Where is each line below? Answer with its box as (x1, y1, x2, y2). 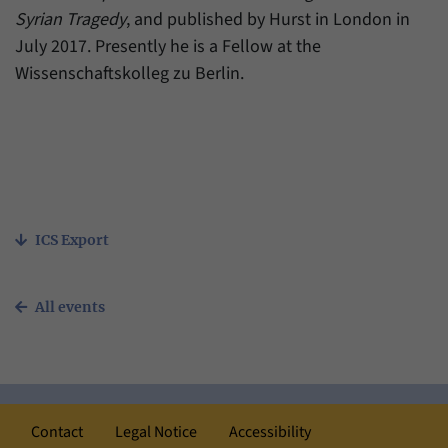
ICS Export (35, 230, 109, 249)
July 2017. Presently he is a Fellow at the (15, 33, 321, 59)
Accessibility (229, 420, 311, 443)
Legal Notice (115, 420, 197, 443)
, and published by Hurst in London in (126, 6, 410, 32)
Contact (31, 420, 83, 443)
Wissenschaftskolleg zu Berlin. (15, 60, 244, 86)
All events (35, 297, 105, 316)
